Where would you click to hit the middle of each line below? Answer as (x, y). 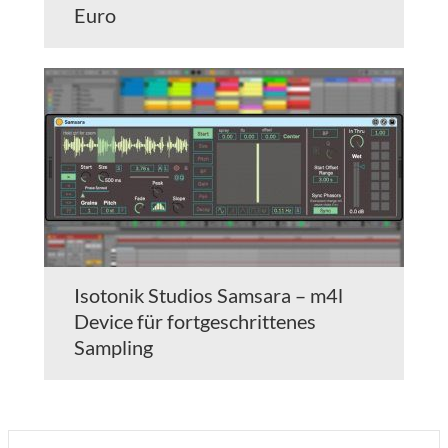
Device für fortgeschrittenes (195, 321)
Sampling (113, 347)
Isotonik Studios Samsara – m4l (208, 295)
